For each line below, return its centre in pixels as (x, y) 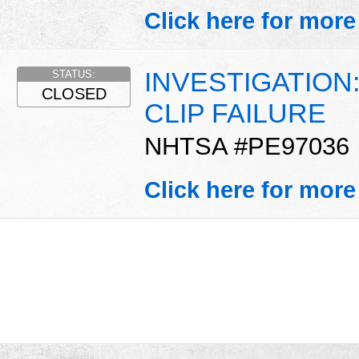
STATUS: (74, 75)
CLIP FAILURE (235, 113)
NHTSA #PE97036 (247, 147)
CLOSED (74, 94)
